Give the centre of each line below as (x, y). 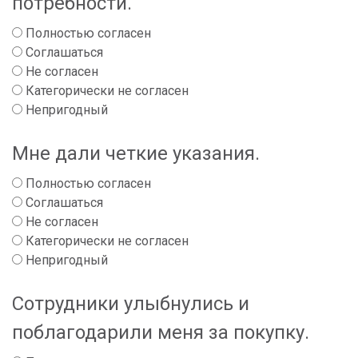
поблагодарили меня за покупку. (161, 332)
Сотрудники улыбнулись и (131, 304)
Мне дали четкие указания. (136, 153)
